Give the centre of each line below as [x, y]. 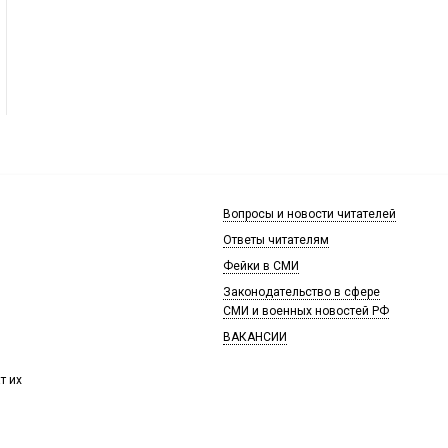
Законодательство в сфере [301, 291]
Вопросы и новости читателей [309, 213]
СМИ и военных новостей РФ [306, 310]
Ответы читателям [276, 239]
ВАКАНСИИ [255, 336]
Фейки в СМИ [261, 265]
